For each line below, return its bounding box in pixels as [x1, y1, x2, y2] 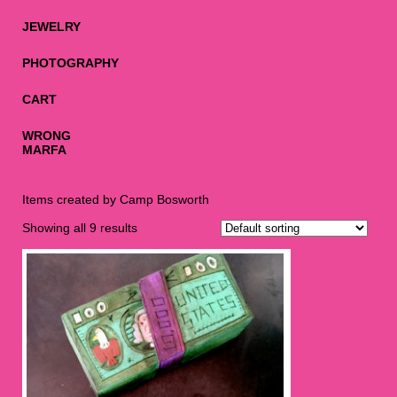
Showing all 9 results [22, 221, 137, 236]
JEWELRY [22, 19, 81, 35]
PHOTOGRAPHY [22, 56, 119, 71]
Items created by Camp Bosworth [22, 192, 209, 207]
